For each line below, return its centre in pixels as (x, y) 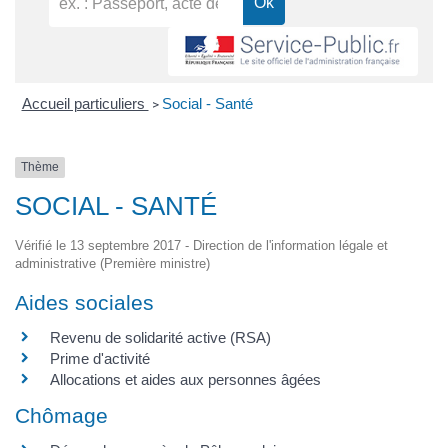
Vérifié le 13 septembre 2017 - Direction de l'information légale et (201, 245)
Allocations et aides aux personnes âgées (185, 379)
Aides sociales (84, 302)
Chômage (61, 415)
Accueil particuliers (85, 104)
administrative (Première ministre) (112, 263)
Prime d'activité (100, 358)
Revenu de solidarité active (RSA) (160, 337)
